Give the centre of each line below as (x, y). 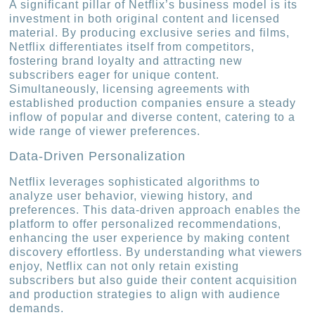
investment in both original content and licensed (145, 19)
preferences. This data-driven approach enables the (155, 210)
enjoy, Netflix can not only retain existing (124, 266)
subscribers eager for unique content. (115, 75)
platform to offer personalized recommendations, (146, 224)
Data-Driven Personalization (98, 156)
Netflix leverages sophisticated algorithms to (135, 181)
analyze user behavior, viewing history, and (131, 195)
